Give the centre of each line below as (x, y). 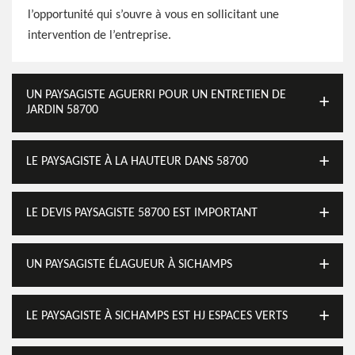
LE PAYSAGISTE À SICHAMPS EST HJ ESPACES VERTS (157, 316)
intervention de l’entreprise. (99, 36)
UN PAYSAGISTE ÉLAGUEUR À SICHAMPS (129, 265)
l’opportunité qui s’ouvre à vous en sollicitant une (153, 15)
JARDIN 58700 (62, 110)
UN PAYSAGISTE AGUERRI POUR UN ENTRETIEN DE (156, 95)
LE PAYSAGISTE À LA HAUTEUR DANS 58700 (137, 162)
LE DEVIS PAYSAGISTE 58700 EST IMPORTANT (142, 213)
